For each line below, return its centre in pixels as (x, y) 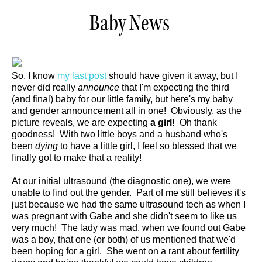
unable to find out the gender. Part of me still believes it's (129, 193)
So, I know (35, 76)
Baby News (130, 23)
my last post (82, 76)
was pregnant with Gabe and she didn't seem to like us (124, 216)
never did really (45, 87)
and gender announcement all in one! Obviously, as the (127, 111)
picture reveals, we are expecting (81, 123)
